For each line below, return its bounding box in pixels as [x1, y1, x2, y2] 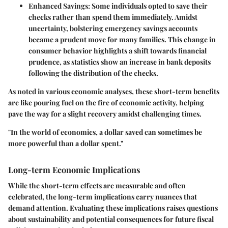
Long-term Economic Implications [8, 163, 140, 175]
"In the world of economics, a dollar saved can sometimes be [8, 127, 202, 137]
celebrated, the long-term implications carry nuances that [8, 191, 197, 202]
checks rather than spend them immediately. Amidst [28, 12, 197, 22]
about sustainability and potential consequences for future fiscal [8, 214, 214, 224]
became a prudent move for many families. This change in [28, 34, 216, 44]
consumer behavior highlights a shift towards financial [28, 45, 207, 55]
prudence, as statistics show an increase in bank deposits [28, 56, 211, 67]
